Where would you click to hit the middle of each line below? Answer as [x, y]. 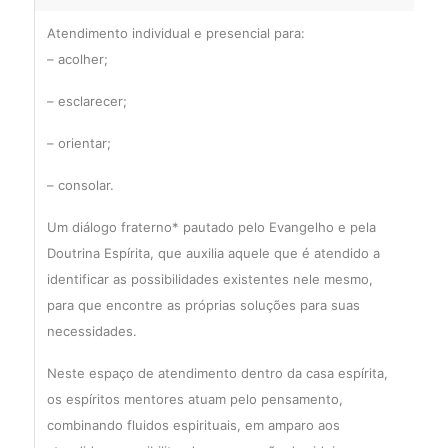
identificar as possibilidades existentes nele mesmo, [209, 279]
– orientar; [78, 143]
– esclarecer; [86, 101]
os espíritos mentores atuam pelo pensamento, [194, 399]
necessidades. [91, 331]
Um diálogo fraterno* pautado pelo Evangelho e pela [211, 227]
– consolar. [80, 185]
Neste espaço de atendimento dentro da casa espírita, [217, 373]
